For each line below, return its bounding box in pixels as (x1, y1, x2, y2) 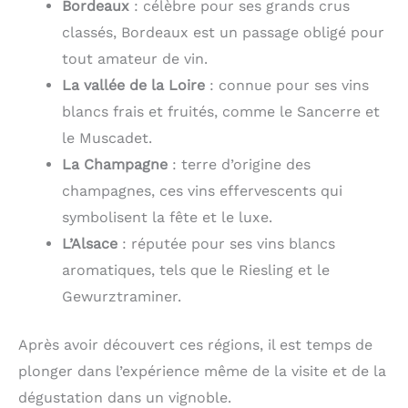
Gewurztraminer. (62, 287, 181, 305)
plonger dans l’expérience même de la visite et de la (18, 362, 386, 380)
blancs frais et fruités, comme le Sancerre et (62, 102, 380, 120)
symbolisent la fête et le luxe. (62, 208, 272, 226)
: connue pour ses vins (205, 76, 369, 94)
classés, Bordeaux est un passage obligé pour (62, 23, 384, 41)
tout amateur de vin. (62, 49, 208, 67)
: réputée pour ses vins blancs (117, 234, 335, 252)
